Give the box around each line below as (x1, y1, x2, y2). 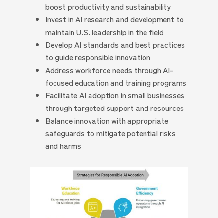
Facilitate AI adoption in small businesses (45, 89, 185, 101)
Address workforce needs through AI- (45, 63, 174, 75)
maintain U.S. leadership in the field (45, 25, 164, 37)
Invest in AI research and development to (45, 13, 184, 25)
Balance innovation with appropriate (45, 114, 169, 126)
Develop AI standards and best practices (45, 38, 185, 50)
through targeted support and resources (45, 101, 184, 113)
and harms (45, 139, 82, 151)
